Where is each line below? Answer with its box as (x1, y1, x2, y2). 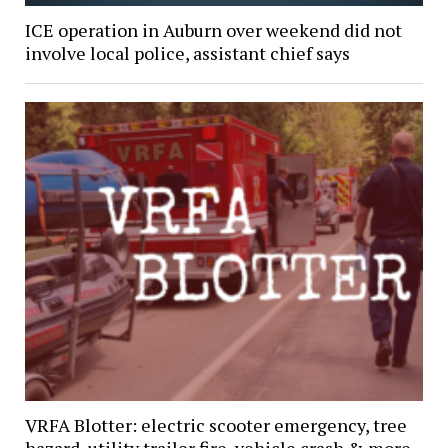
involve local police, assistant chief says (24, 41, 350, 66)
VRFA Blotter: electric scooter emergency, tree (24, 413, 407, 438)
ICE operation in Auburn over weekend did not (24, 18, 402, 43)
